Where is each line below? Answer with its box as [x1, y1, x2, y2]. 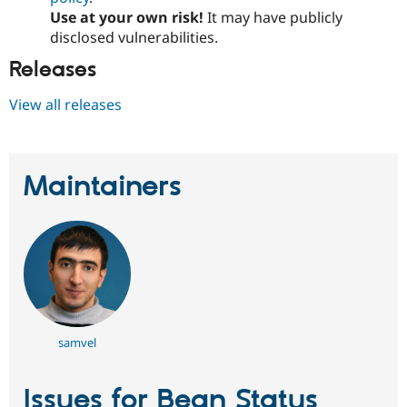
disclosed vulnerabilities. [49, 26, 218, 47]
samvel [57, 334, 96, 352]
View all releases [9, 94, 122, 115]
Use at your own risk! [49, 6, 203, 27]
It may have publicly [203, 6, 342, 27]
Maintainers [24, 169, 182, 206]
